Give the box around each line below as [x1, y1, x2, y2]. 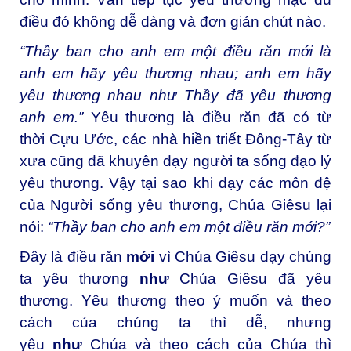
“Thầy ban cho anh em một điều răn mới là [20, 43, 331, 60]
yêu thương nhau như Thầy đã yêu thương [20, 87, 331, 104]
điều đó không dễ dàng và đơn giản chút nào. [20, 13, 326, 31]
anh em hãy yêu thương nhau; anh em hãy [20, 65, 331, 82]
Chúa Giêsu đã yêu [168, 270, 332, 287]
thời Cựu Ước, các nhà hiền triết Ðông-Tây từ [20, 131, 331, 148]
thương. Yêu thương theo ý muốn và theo [20, 291, 331, 309]
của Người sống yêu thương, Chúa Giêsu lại [20, 197, 331, 214]
